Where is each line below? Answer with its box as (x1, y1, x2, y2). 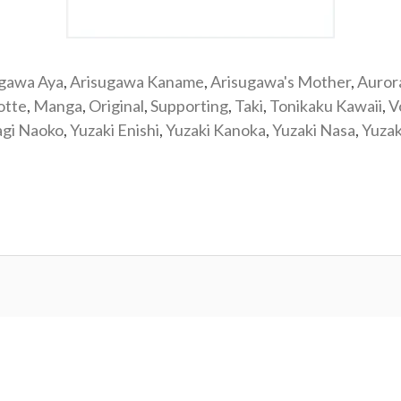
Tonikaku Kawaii (269, 96, 382, 116)
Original (89, 96, 144, 116)
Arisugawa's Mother (210, 72, 351, 92)
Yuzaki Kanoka (166, 120, 266, 141)
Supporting (150, 96, 228, 116)
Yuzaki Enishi (70, 120, 159, 141)
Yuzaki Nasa (272, 120, 355, 141)
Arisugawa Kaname (70, 72, 204, 92)
